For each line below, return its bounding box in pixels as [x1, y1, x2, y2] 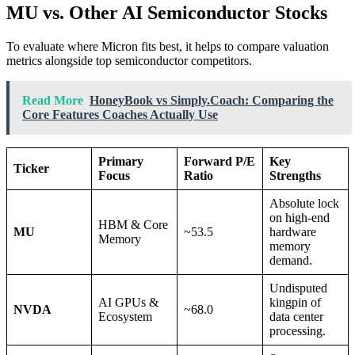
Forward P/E [184, 154, 255, 168]
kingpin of [269, 295, 321, 309]
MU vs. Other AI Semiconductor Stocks [6, 2, 327, 23]
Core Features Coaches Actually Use [22, 107, 218, 121]
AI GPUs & [98, 295, 158, 309]
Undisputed [269, 281, 327, 295]
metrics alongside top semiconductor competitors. [6, 53, 252, 67]
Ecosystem [98, 309, 152, 323]
